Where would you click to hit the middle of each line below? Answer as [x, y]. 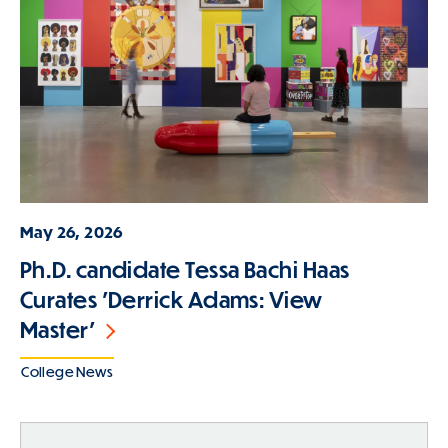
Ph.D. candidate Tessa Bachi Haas [185, 270]
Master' [58, 330]
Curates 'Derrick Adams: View [171, 300]
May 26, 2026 [71, 231]
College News [67, 372]
